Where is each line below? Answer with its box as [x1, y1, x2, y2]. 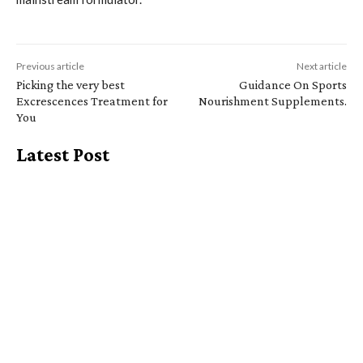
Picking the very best [16, 77, 125, 92]
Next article [296, 59, 347, 72]
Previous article [16, 59, 84, 72]
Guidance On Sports [238, 77, 347, 92]
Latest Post [16, 143, 109, 165]
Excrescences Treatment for [16, 93, 168, 108]
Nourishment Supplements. [198, 93, 347, 108]
